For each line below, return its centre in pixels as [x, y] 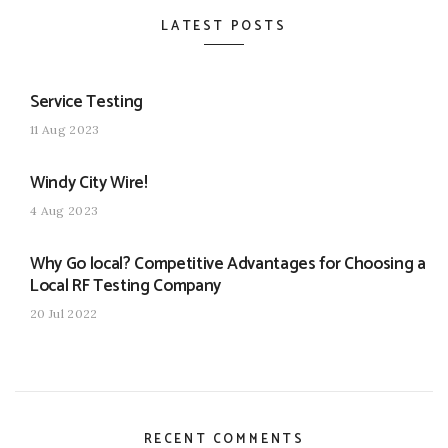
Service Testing [86, 102]
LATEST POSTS [224, 26]
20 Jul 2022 [64, 314]
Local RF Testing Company [125, 286]
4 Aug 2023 [64, 211]
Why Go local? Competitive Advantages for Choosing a [228, 264]
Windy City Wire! [89, 183]
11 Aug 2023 [65, 130]
